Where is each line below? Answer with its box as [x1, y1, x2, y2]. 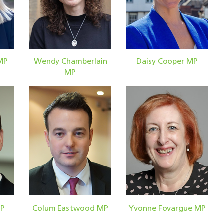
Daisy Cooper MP [136, 57, 198, 66]
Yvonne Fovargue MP [128, 204, 206, 213]
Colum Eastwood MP [32, 204, 108, 213]
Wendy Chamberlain [33, 57, 107, 66]
